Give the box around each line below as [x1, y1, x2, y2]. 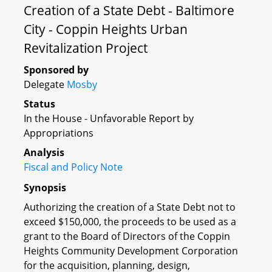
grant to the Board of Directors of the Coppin [24, 229, 230, 243]
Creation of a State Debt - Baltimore [24, 2, 234, 19]
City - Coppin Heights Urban [24, 21, 188, 38]
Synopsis [24, 180, 66, 194]
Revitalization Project [24, 39, 148, 56]
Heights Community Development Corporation [24, 243, 238, 257]
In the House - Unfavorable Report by [24, 112, 194, 125]
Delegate [24, 78, 67, 91]
